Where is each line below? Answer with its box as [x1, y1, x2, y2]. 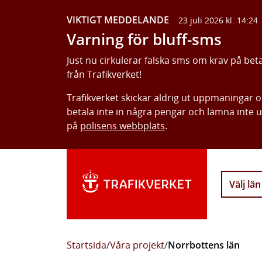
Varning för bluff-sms [67, 29, 222, 50]
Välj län [229, 178, 261, 191]
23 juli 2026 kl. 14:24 [178, 15, 258, 26]
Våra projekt [110, 239, 164, 251]
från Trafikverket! [67, 68, 142, 81]
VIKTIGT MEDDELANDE [67, 13, 169, 26]
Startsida [67, 239, 106, 251]
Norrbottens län [168, 239, 240, 251]
